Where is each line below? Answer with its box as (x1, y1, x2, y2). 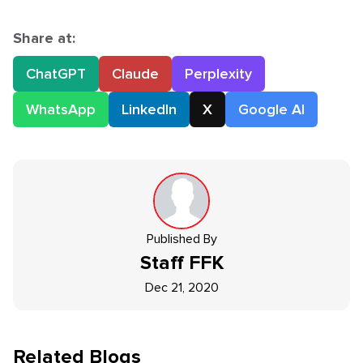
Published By (146, 231, 217, 247)
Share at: (13, 29, 75, 47)
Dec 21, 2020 (144, 280, 219, 296)
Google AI (238, 100, 305, 118)
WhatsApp (26, 100, 96, 118)
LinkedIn (122, 100, 177, 118)
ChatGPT (26, 65, 86, 83)
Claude (112, 65, 159, 83)
